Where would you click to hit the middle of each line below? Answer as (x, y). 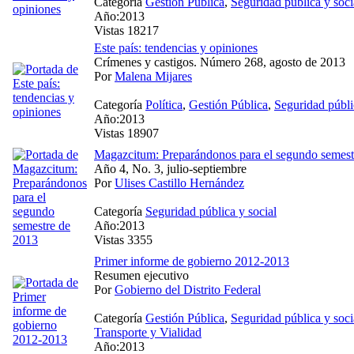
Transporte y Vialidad (148, 332)
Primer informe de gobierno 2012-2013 (192, 261)
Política (164, 104)
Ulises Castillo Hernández (179, 183)
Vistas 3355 (123, 239)
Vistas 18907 (126, 133)
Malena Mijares (153, 76)
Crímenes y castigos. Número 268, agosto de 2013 (220, 62)
